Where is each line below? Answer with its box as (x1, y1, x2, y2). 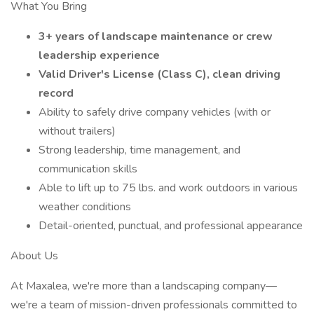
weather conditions (39, 199, 131, 214)
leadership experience (39, 48, 160, 63)
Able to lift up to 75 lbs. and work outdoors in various (39, 180, 298, 196)
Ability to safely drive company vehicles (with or (39, 104, 271, 120)
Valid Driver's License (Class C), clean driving (39, 67, 280, 82)
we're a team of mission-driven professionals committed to (11, 297, 297, 313)
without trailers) (39, 123, 116, 139)
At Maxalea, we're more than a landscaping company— (11, 278, 277, 294)
